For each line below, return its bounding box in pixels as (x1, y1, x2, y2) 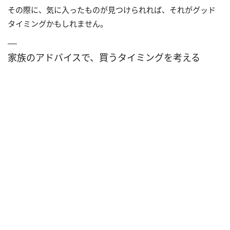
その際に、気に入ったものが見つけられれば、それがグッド (8, 4, 216, 15)
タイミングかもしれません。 (8, 18, 108, 29)
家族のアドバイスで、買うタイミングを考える (8, 51, 200, 64)
